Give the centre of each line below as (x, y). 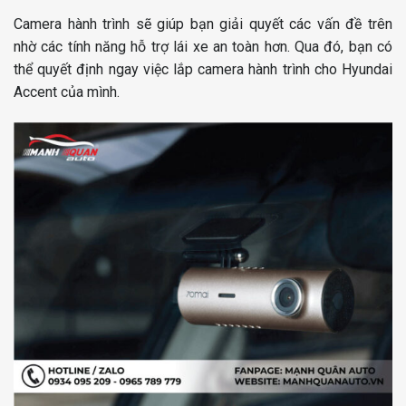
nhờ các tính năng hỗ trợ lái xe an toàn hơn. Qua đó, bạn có (203, 46)
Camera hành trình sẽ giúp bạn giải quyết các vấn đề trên (203, 24)
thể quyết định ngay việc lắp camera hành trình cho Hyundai (203, 69)
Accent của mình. (67, 92)
